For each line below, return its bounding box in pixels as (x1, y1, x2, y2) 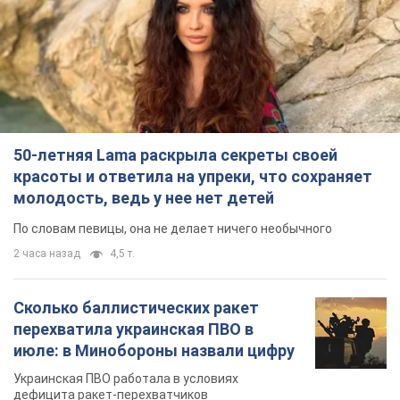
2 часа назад (13, 247, 80, 261)
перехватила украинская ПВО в (13, 320, 254, 339)
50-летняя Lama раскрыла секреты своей (13, 146, 337, 165)
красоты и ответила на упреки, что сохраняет (13, 167, 372, 187)
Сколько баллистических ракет (13, 298, 259, 318)
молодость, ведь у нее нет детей (13, 188, 274, 208)
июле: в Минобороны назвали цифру (13, 341, 295, 361)
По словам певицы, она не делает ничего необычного (13, 221, 332, 237)
